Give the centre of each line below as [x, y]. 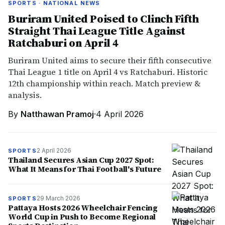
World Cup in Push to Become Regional [82, 217]
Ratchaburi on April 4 [63, 43]
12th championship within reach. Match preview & [104, 83]
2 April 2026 [54, 150]
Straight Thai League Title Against [97, 31]
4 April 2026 [120, 114]
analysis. [25, 95]
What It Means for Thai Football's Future [85, 169]
